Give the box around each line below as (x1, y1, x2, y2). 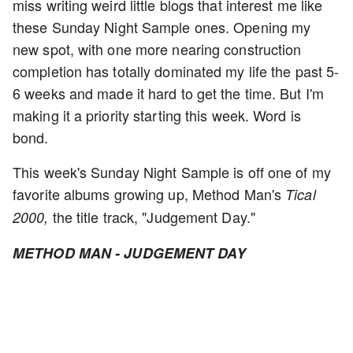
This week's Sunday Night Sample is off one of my (13, 162, 331, 182)
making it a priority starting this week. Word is (13, 105, 301, 125)
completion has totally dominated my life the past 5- (13, 61, 340, 81)
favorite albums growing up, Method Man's (13, 184, 286, 204)
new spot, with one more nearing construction (13, 39, 302, 59)
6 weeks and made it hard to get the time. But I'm (13, 83, 324, 103)
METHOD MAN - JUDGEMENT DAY (13, 243, 246, 263)
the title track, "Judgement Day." (52, 206, 255, 227)
